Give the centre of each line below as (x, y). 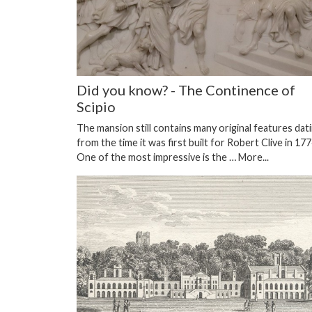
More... (253, 157)
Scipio (96, 107)
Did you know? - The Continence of (186, 90)
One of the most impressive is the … (157, 157)
